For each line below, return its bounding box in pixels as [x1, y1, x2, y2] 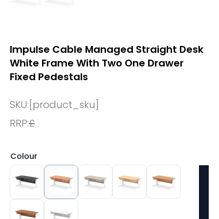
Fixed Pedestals [10, 69, 88, 84]
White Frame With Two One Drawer [10, 56, 184, 70]
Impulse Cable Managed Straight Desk [10, 42, 203, 56]
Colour [10, 150, 37, 162]
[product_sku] [29, 97, 99, 111]
